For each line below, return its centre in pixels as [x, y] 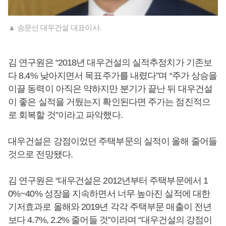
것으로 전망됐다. [40, 155]
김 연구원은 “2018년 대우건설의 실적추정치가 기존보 [110, 63]
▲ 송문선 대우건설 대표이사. [54, 28]
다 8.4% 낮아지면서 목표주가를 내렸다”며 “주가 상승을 [113, 76]
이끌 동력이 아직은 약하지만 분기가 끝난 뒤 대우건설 [110, 89]
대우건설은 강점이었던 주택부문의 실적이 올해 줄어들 [112, 142]
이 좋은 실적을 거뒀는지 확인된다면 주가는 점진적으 [109, 102]
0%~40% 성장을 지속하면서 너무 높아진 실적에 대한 [109, 194]
